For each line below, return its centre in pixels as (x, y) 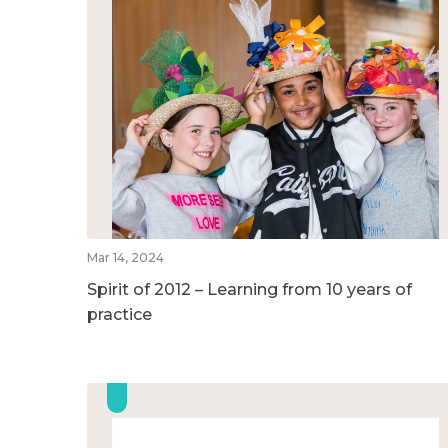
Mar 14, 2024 (125, 257)
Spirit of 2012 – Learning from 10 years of (249, 289)
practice (119, 314)
